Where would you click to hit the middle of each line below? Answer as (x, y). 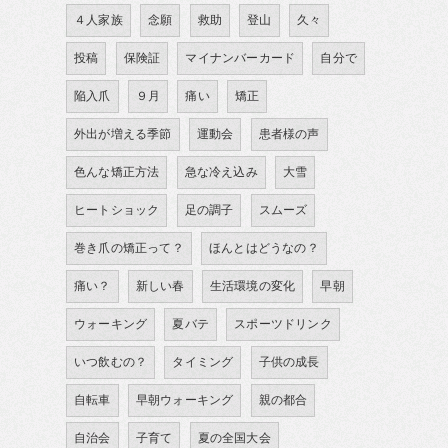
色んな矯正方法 (117, 172)
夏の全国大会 (234, 438)
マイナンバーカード (240, 58)
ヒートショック (117, 210)
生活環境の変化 (252, 286)
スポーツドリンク (283, 324)
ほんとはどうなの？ (264, 248)
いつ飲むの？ (111, 362)
